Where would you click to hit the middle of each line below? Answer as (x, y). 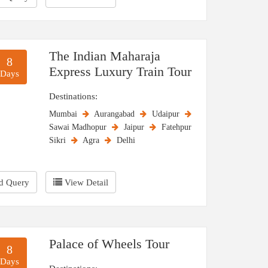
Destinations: (73, 96)
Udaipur (167, 114)
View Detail (86, 182)
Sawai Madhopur (79, 127)
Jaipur (135, 127)
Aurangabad (115, 114)
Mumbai (64, 114)
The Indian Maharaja (105, 56)
